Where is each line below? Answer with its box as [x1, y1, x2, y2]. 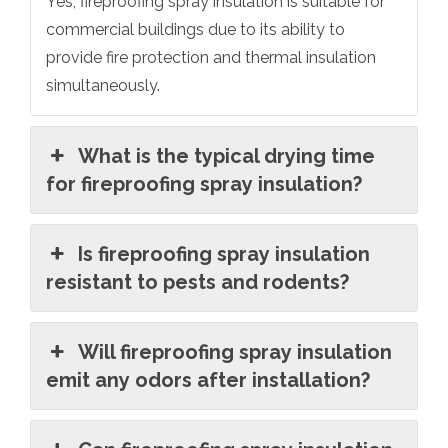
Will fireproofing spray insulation [78, 340, 393, 365]
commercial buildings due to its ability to [46, 20, 345, 40]
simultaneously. [46, 76, 160, 96]
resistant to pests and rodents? [46, 270, 349, 295]
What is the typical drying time [78, 144, 376, 169]
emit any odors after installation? [46, 368, 370, 393]
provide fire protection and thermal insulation [46, 48, 376, 68]
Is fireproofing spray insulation [78, 242, 371, 267]
